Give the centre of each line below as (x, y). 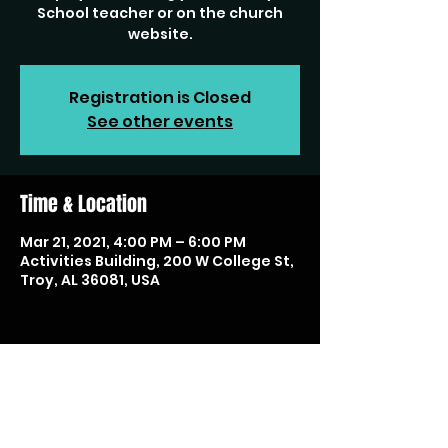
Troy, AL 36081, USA (90, 280)
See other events (160, 121)
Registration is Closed (160, 97)
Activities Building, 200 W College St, (157, 261)
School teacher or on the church (160, 13)
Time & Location (83, 204)
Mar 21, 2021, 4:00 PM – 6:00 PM (133, 242)
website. (160, 34)
